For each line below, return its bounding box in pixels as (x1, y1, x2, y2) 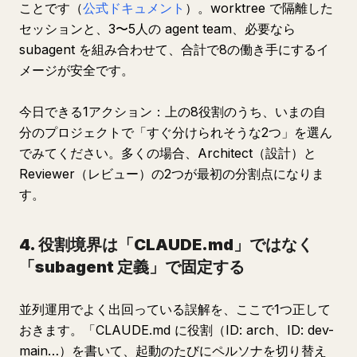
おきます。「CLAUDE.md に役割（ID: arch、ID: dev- (19, 322, 334, 338)
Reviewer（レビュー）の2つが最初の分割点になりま (19, 166, 324, 182)
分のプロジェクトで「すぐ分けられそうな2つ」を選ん (19, 124, 332, 140)
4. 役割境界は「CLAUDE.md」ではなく (19, 235, 313, 254)
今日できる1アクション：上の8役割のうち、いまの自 (19, 104, 326, 120)
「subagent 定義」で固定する (19, 257, 245, 277)
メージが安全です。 (19, 62, 134, 78)
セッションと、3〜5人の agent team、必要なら (19, 21, 296, 37)
